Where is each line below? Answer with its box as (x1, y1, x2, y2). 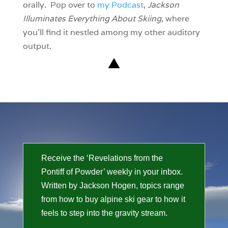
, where (161, 13, 189, 24)
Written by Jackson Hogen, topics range (41, 181, 184, 190)
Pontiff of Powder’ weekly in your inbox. (41, 167, 183, 176)
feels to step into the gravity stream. (41, 208, 167, 217)
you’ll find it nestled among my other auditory (22, 26, 200, 38)
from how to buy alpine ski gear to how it (41, 194, 185, 204)
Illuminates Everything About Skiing (22, 13, 161, 24)
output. (22, 40, 55, 51)
